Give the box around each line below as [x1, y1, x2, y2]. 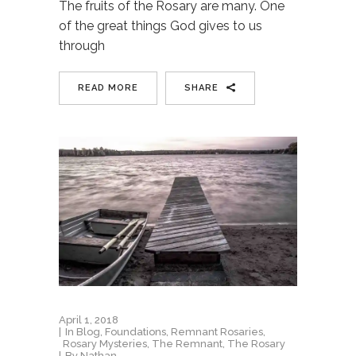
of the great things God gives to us [59, 18, 262, 34]
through [59, 38, 105, 54]
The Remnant [152, 337, 222, 350]
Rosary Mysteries [63, 337, 147, 350]
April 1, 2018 [59, 313, 118, 326]
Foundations [105, 325, 166, 338]
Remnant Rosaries [171, 325, 263, 338]
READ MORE [78, 83, 138, 94]
